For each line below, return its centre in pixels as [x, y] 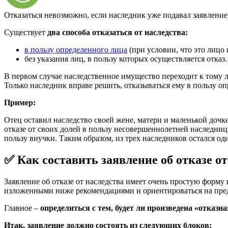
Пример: [20, 102]
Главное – [22, 208]
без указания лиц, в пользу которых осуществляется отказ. [126, 59]
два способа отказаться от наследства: [118, 32]
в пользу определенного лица [76, 49]
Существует [26, 32]
